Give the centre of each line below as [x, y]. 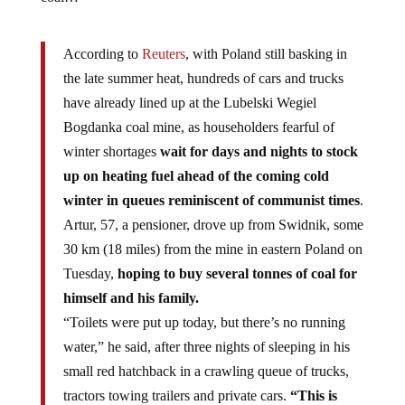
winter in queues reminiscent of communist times [211, 200]
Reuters [163, 53]
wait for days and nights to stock [259, 151]
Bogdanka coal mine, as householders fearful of [198, 127]
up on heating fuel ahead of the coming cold [196, 175]
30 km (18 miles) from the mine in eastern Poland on [212, 249]
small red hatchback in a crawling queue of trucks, [206, 371]
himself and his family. [131, 297]
